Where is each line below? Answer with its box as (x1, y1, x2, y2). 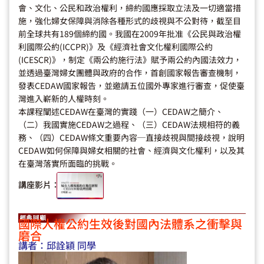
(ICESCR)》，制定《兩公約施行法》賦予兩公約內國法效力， (18, 53, 242, 65)
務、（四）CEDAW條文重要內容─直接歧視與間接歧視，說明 (18, 131, 245, 143)
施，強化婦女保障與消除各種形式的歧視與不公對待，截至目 (18, 14, 241, 27)
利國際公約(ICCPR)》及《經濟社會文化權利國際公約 (18, 40, 213, 52)
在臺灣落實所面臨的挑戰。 (18, 157, 117, 169)
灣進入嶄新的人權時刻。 (18, 92, 109, 104)
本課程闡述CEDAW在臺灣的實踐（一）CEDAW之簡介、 (18, 105, 223, 117)
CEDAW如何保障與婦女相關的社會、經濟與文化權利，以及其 (18, 144, 245, 156)
